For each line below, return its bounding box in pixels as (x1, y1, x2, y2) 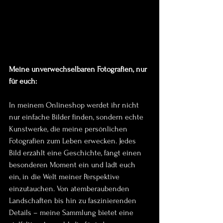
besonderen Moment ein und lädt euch (9, 160, 137, 169)
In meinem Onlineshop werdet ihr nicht (9, 100, 141, 110)
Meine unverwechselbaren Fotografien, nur (9, 64, 149, 74)
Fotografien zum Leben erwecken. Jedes (9, 136, 138, 145)
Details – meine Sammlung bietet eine (9, 208, 135, 217)
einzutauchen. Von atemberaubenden (9, 184, 131, 193)
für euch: (9, 76, 37, 86)
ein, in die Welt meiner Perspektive (9, 172, 121, 181)
